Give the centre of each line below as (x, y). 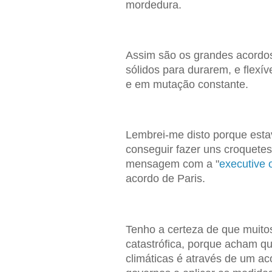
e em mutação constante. (187, 85)
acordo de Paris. (165, 179)
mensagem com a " (172, 164)
